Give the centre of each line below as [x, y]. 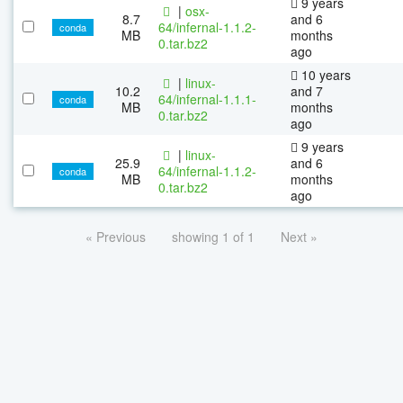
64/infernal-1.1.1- [207, 99]
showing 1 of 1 [213, 236]
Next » [299, 236]
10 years [324, 74]
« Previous [116, 236]
